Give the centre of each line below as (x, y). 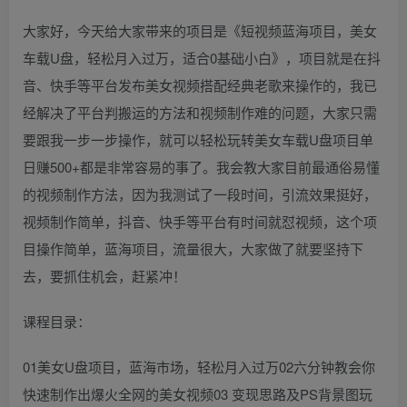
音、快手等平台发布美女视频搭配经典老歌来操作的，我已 (200, 84)
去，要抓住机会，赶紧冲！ (104, 275)
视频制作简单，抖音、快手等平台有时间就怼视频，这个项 (200, 221)
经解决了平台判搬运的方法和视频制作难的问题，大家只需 (200, 112)
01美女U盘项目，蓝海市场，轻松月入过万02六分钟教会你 (199, 366)
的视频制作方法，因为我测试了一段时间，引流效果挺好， (200, 194)
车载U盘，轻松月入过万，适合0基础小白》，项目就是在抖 (202, 57)
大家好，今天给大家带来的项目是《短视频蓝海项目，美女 (200, 30)
